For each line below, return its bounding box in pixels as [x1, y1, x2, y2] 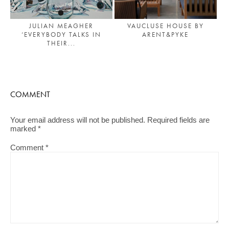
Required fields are [147, 116, 210, 124]
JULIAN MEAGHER [29, 21, 94, 30]
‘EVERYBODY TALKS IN [21, 30, 101, 39]
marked [10, 124, 38, 133]
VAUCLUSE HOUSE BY [127, 21, 204, 30]
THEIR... [47, 38, 76, 48]
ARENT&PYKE [142, 30, 189, 39]
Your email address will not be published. [10, 116, 145, 124]
